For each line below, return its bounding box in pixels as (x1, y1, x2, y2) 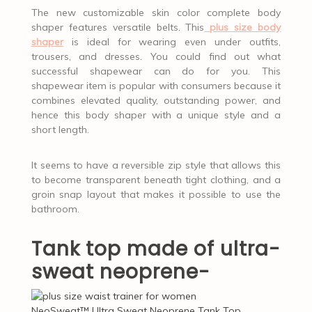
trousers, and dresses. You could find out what (31, 49, 281, 63)
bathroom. (31, 202, 79, 215)
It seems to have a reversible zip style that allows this (31, 158, 281, 171)
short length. (31, 123, 89, 136)
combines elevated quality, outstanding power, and (31, 93, 281, 107)
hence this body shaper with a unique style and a (31, 108, 281, 121)
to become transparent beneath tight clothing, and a (31, 173, 281, 186)
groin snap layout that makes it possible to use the (31, 187, 281, 201)
